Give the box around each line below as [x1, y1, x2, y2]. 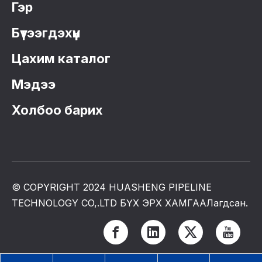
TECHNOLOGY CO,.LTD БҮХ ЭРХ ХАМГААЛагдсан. [12, 197, 248, 209]
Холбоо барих [12, 102, 103, 118]
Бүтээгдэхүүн [12, 25, 80, 41]
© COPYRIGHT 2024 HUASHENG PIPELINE [12, 181, 212, 194]
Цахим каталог [12, 51, 111, 67]
